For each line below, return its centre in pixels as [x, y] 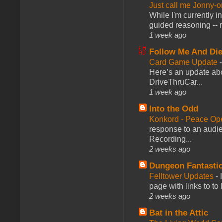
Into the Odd [174, 109]
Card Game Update [184, 62]
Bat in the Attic [179, 213]
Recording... [170, 139]
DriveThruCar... [176, 82]
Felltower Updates [182, 176]
